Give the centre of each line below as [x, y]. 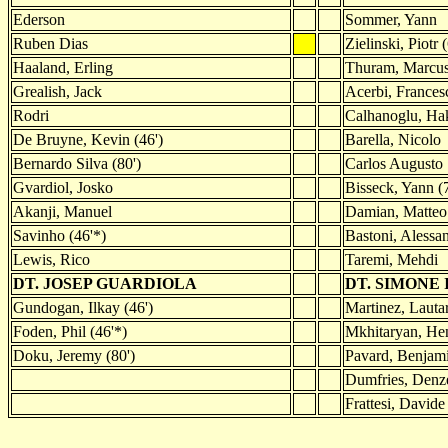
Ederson [39, 19]
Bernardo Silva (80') [77, 163]
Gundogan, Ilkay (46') [83, 307]
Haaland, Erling [63, 67]
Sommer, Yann [391, 19]
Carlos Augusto [394, 163]
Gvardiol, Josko [63, 187]
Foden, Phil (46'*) [70, 331]
